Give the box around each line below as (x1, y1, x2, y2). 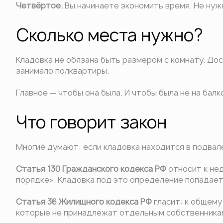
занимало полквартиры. (16, 65, 109, 76)
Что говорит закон (16, 111, 167, 134)
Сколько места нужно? (16, 23, 203, 47)
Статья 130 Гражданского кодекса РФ (16, 163, 166, 174)
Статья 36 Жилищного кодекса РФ (16, 196, 152, 207)
